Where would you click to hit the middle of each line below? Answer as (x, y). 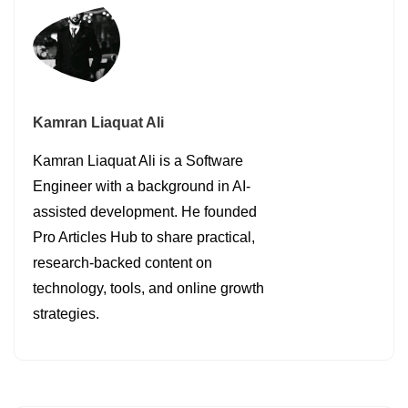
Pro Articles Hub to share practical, (144, 238)
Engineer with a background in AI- (142, 187)
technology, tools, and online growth (148, 289)
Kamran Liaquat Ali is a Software (138, 161)
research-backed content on (122, 263)
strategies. (66, 314)
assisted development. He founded (145, 212)
